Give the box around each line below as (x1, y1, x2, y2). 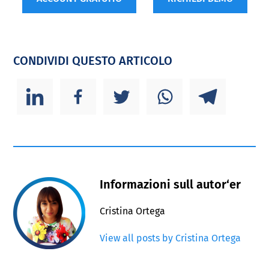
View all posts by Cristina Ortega (100, 232, 241, 244)
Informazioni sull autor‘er (100, 177, 241, 192)
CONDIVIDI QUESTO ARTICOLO (13, 53, 173, 68)
